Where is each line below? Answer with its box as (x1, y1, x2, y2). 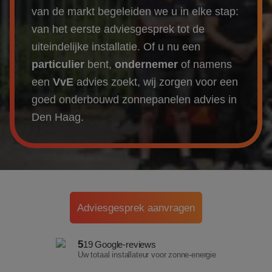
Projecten (10, 69, 51, 79)
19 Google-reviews (83, 239, 156, 250)
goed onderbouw (32, 93, 113, 106)
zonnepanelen (122, 93, 194, 106)
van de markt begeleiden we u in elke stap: (32, 5, 239, 18)
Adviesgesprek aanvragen (76, 201, 195, 214)
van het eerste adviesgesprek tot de (32, 23, 205, 35)
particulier (32, 58, 87, 70)
